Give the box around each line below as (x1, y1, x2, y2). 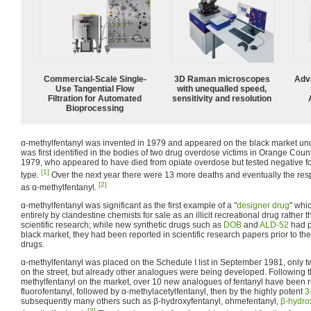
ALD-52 (260, 219, 289, 230)
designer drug (237, 200, 289, 210)
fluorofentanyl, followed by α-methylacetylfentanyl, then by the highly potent (21, 286, 305, 296)
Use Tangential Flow (56, 83, 135, 94)
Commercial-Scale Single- (44, 74, 146, 84)
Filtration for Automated (48, 93, 142, 103)
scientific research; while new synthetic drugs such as (21, 219, 224, 230)
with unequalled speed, (177, 83, 267, 94)
